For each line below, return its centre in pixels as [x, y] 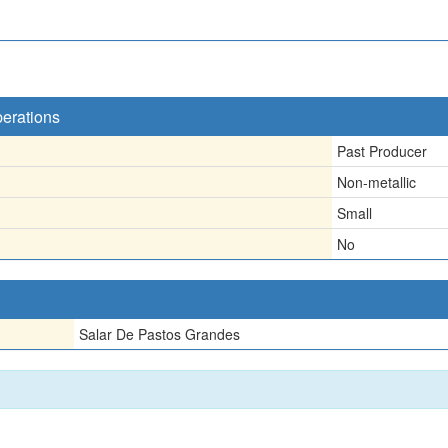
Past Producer [382, 150]
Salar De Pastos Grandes [159, 333]
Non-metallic [376, 181]
